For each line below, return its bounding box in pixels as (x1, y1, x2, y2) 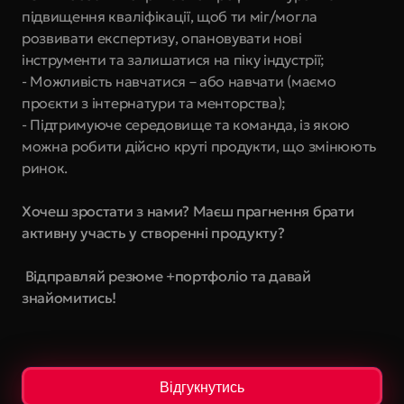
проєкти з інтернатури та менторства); (22, 94, 287, 112)
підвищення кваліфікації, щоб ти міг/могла (22, 7, 317, 25)
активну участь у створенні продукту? (22, 224, 285, 242)
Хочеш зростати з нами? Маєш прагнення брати (22, 202, 354, 220)
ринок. (22, 159, 69, 177)
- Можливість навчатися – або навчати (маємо (22, 72, 336, 90)
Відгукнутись (160, 377, 244, 396)
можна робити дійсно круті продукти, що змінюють (22, 137, 376, 155)
